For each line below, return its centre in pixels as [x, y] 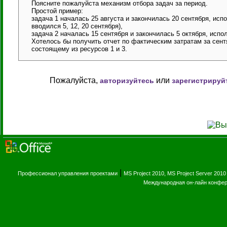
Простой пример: [57, 11]
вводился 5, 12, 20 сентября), [77, 26]
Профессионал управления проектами [68, 173]
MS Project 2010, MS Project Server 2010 [175, 173]
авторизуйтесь [127, 81]
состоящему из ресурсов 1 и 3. [79, 49]
